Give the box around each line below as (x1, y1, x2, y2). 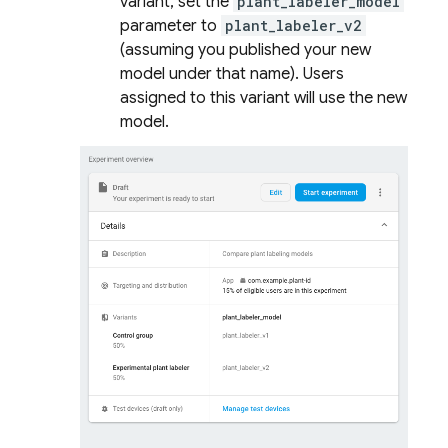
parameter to (120, 16, 221, 36)
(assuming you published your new (120, 40, 371, 60)
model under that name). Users (120, 64, 344, 84)
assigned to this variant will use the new (120, 88, 407, 108)
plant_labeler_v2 (225, 16, 362, 35)
